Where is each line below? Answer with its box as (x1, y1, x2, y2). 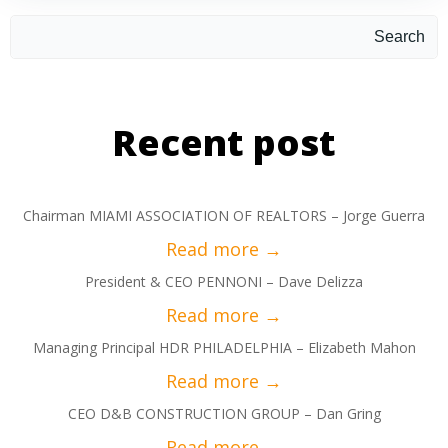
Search (374, 28, 425, 45)
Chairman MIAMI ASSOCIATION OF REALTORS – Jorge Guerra (23, 206, 425, 225)
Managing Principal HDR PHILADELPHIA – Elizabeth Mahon (32, 338, 416, 357)
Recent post (112, 118, 336, 167)
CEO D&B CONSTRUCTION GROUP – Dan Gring (67, 404, 381, 423)
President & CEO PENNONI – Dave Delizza (85, 272, 363, 291)
